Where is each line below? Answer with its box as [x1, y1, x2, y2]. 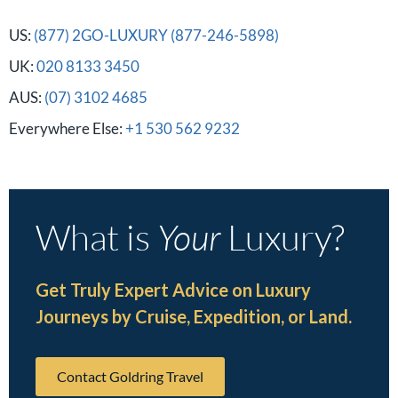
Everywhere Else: [9, 118, 125, 138]
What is [36, 214, 157, 259]
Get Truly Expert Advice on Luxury [36, 278, 311, 300]
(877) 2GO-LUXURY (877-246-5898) [34, 25, 279, 44]
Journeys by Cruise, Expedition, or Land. [36, 305, 352, 327]
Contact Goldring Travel [57, 367, 203, 385]
